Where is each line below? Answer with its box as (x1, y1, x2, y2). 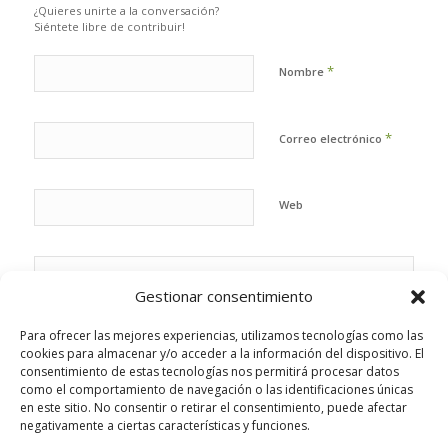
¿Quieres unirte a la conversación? (33, 3, 219, 19)
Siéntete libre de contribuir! (33, 19, 185, 35)
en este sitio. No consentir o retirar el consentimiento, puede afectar (20, 399, 407, 416)
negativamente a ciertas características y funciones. (20, 417, 310, 434)
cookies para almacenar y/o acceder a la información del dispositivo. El (20, 345, 424, 362)
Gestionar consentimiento (135, 286, 313, 306)
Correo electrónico (278, 131, 385, 147)
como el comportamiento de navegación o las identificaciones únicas (20, 381, 413, 398)
